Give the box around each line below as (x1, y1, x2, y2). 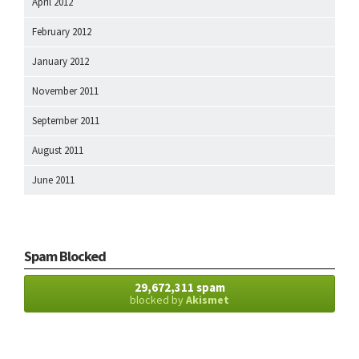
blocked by (130, 292, 186, 307)
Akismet (186, 292, 229, 307)
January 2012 (32, 54, 89, 68)
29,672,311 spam (134, 279, 225, 295)
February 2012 (32, 24, 91, 38)
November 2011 (32, 83, 99, 98)
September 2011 (32, 113, 99, 127)
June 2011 (32, 172, 75, 187)
